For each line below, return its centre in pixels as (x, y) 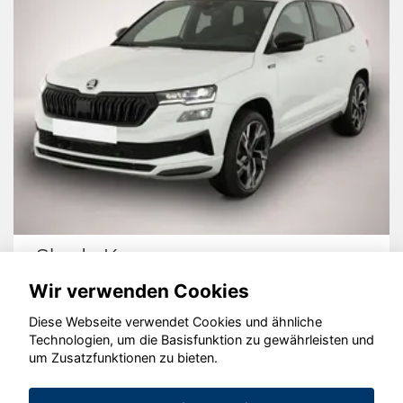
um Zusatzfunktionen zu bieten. (123, 358)
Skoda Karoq (99, 256)
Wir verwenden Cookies (139, 291)
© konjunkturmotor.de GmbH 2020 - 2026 (201, 358)
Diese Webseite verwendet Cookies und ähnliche (175, 322)
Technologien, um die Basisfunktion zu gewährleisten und (201, 340)
